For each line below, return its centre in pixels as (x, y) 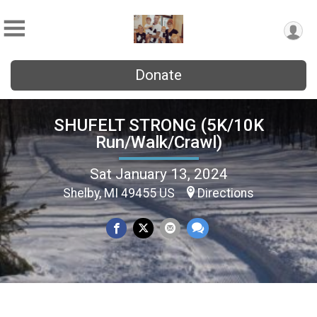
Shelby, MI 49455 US (120, 193)
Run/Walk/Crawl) (158, 142)
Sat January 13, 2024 (158, 174)
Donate (158, 75)
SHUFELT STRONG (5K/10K (158, 125)
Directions (226, 193)
